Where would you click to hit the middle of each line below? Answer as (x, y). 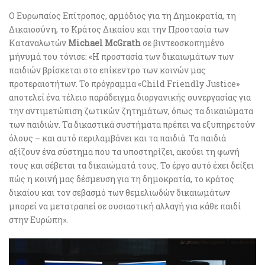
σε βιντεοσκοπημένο (182, 43)
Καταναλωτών (38, 43)
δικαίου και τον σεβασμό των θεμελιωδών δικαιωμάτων (119, 192)
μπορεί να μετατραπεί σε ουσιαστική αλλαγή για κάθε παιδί (125, 206)
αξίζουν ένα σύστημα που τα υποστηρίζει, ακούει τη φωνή (124, 151)
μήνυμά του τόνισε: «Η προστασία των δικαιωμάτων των (121, 56)
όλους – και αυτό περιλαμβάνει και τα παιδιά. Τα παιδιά (117, 138)
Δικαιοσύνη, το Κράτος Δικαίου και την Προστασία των (119, 29)
